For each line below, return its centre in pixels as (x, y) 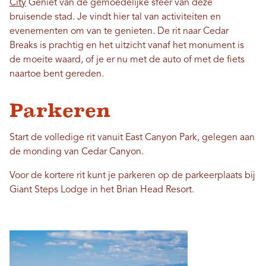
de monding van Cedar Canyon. (77, 152)
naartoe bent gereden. (57, 74)
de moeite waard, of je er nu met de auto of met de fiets (127, 60)
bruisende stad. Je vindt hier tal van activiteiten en (115, 17)
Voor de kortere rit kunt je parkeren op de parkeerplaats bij (132, 176)
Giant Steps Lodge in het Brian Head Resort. (102, 190)
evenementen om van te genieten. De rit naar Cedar (119, 31)
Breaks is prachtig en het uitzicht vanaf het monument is (127, 46)
